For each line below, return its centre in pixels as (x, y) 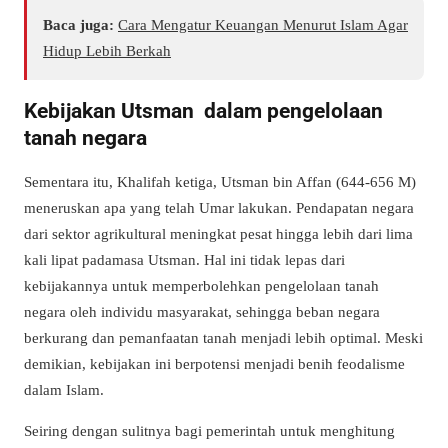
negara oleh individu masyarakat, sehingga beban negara (202, 312)
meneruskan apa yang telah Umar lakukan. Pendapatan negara (219, 208)
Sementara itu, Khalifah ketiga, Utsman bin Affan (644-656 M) (220, 182)
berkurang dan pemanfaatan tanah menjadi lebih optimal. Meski (223, 338)
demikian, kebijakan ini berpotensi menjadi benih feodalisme (214, 364)
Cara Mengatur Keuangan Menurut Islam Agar (263, 24)
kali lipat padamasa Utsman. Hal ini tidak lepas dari (184, 260)
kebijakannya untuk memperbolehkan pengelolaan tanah (201, 286)
